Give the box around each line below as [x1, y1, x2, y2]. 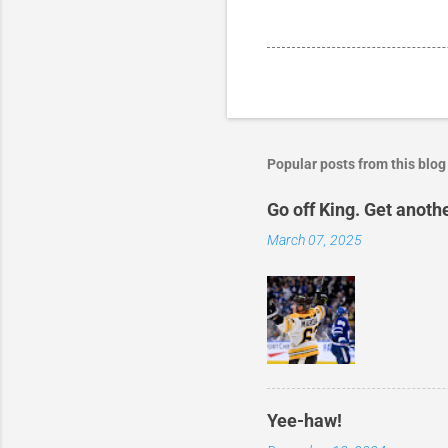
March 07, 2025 [267, 232, 362, 249]
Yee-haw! [267, 410, 342, 432]
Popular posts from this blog [267, 156, 446, 173]
